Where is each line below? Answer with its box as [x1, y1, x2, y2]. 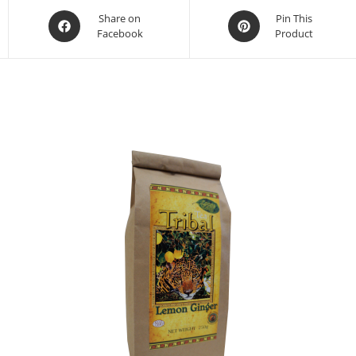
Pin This [276, 11, 312, 26]
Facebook [96, 26, 143, 41]
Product [275, 26, 313, 41]
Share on [99, 11, 141, 26]
